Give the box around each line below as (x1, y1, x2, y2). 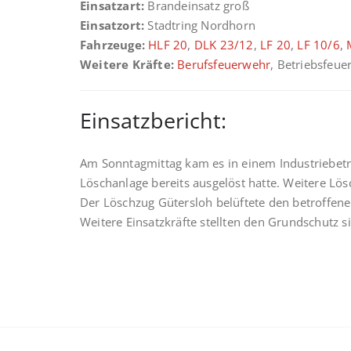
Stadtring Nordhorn (144, 17, 256, 33)
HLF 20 (148, 37, 188, 52)
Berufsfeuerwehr (177, 56, 271, 72)
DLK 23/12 (194, 37, 254, 52)
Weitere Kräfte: (80, 56, 174, 72)
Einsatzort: (80, 17, 145, 33)
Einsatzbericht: (80, 106, 226, 135)
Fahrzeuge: (80, 37, 145, 52)
